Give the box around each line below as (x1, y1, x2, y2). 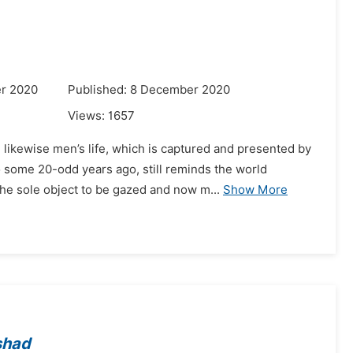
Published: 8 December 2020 (68, 83, 230, 97)
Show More (223, 183, 288, 197)
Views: (68, 109, 108, 123)
